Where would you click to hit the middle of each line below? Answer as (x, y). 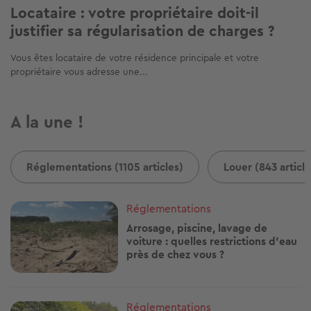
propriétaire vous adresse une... (79, 72)
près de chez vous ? (176, 254)
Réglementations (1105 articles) (105, 167)
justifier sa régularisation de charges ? (143, 31)
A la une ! (47, 122)
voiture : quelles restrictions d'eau (212, 241)
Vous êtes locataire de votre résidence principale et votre (135, 58)
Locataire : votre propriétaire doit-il (135, 13)
